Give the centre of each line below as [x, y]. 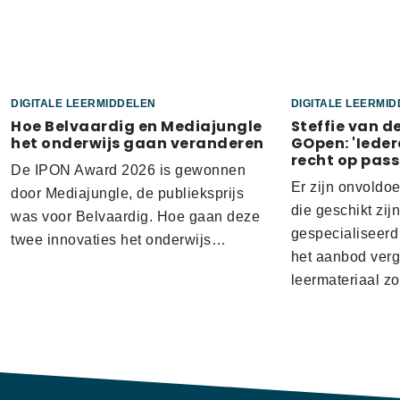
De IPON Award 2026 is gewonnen [128, 171]
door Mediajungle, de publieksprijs [127, 194]
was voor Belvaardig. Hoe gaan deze [135, 217]
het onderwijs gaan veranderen [139, 144]
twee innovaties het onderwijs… [118, 240]
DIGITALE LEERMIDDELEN [83, 104]
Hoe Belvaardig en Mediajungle [137, 127]
